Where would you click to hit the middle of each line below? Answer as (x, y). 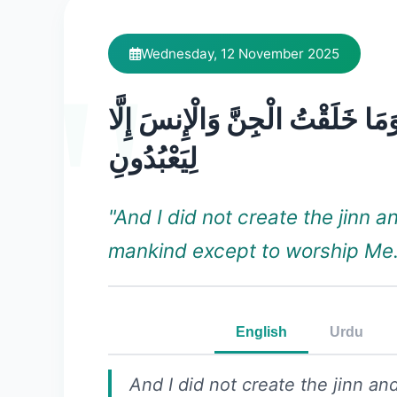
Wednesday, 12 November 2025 (240, 54)
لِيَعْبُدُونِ (153, 158)
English (261, 332)
